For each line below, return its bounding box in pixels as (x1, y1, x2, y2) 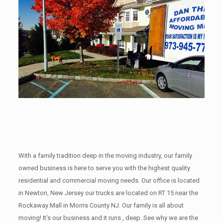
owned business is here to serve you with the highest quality (18, 164, 190, 172)
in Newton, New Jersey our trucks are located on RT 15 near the (18, 189, 198, 197)
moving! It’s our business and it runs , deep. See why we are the (18, 214, 198, 222)
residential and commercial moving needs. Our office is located (18, 176, 200, 184)
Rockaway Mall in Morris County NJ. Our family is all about (18, 201, 184, 209)
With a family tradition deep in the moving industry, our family (18, 151, 192, 159)
